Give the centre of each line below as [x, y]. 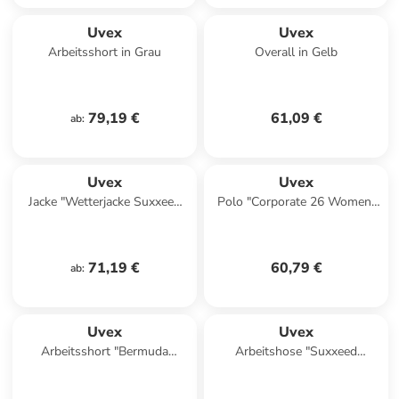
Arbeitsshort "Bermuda [105, 351]
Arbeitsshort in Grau [105, 52]
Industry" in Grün [297, 369]
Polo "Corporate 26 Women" [296, 202]
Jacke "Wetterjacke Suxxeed [105, 202]
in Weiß [296, 220]
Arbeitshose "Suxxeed [297, 351]
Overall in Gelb [297, 52]
